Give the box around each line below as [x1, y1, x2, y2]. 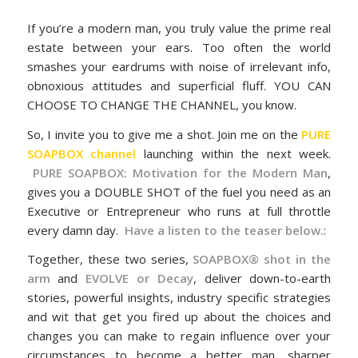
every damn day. [26, 221, 125, 238]
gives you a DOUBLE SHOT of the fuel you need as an [26, 183, 332, 200]
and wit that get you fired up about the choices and [26, 308, 332, 325]
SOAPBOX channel [26, 145, 137, 161]
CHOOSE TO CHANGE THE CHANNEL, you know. [26, 96, 296, 113]
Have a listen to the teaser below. [124, 221, 324, 238]
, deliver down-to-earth [193, 270, 332, 287]
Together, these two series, [26, 251, 193, 268]
